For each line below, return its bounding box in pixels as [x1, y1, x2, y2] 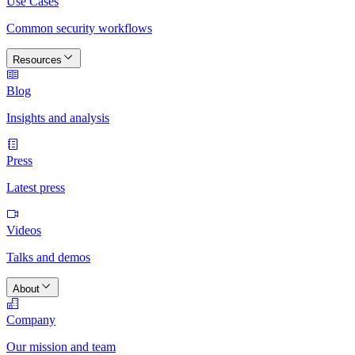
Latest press [6, 181, 65, 194]
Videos [6, 223, 41, 237]
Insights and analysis [6, 111, 109, 124]
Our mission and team [6, 340, 116, 353]
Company [6, 313, 55, 326]
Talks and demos [6, 250, 90, 264]
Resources [13, 54, 62, 66]
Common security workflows [6, 21, 152, 35]
